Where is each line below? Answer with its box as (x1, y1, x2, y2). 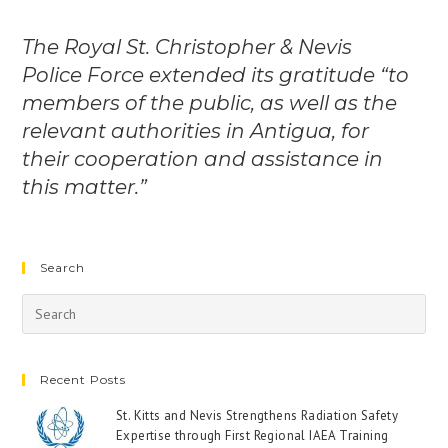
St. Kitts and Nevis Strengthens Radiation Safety (115, 407, 399, 424)
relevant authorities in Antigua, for (22, 119, 370, 143)
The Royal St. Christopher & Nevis (22, 35, 353, 59)
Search (40, 260, 86, 275)
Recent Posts (40, 372, 127, 387)
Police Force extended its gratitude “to (22, 63, 410, 87)
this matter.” (22, 175, 148, 199)
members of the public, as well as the (22, 91, 398, 115)
